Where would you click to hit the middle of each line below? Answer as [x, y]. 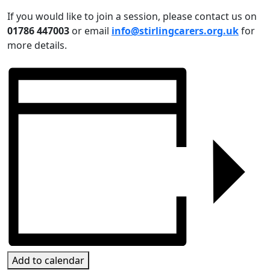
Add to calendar [48, 260]
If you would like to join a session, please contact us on [132, 17]
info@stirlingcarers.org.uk [175, 31]
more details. [37, 46]
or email [90, 31]
